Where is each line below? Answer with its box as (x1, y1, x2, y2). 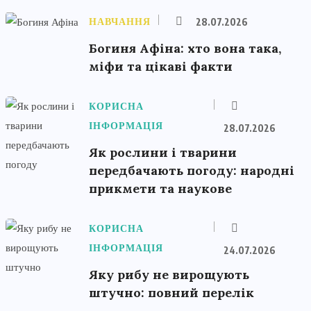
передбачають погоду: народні (89, 162, 294, 178)
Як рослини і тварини (89, 144, 237, 160)
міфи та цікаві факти (89, 58, 233, 74)
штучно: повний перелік (89, 285, 254, 301)
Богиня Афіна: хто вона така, (89, 40, 281, 56)
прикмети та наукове (89, 180, 232, 196)
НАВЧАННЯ (89, 15, 151, 28)
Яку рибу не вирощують (89, 267, 249, 283)
